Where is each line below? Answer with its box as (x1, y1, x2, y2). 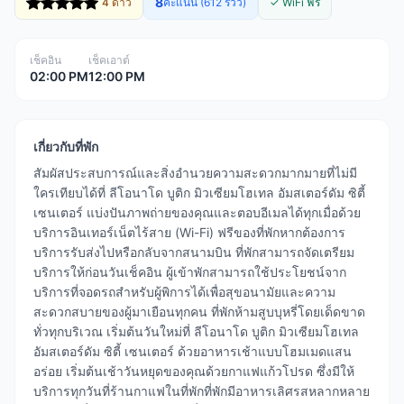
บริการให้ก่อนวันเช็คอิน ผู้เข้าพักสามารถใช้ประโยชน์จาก (33, 264, 346, 280)
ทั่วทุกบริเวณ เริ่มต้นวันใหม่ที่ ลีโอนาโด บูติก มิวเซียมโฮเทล (33, 324, 359, 339)
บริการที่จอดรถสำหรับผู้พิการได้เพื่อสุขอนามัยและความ (33, 284, 335, 299)
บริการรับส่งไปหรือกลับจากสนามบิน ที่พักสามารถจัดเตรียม (33, 244, 354, 260)
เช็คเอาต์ (88, 53, 130, 67)
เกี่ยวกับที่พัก (33, 139, 98, 154)
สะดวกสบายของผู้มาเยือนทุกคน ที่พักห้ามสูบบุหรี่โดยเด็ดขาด (33, 304, 365, 319)
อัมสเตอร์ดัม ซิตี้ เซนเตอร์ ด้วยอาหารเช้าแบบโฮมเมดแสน (33, 344, 352, 359)
